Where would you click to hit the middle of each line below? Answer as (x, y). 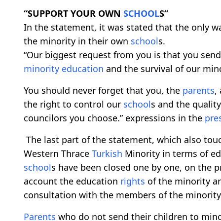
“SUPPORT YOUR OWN (74, 14)
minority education (64, 69)
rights (133, 181)
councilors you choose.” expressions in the (114, 118)
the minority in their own (77, 41)
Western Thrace (58, 154)
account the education (72, 181)
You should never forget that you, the (103, 91)
